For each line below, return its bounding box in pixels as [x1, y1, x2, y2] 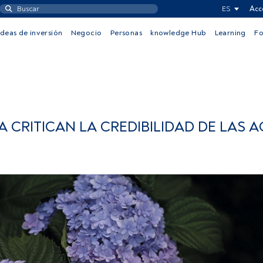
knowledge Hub [150, 28, 207, 38]
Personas [110, 28, 142, 38]
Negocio [70, 28, 102, 38]
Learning [214, 28, 246, 38]
